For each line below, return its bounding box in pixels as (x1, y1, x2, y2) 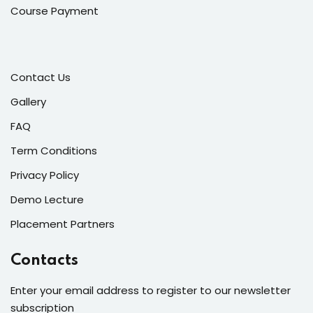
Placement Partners (10, 216, 115, 231)
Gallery (10, 94, 46, 109)
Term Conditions (10, 143, 97, 158)
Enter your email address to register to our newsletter (10, 282, 291, 298)
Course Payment (10, 3, 99, 18)
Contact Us (10, 69, 71, 85)
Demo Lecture (10, 191, 84, 207)
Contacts (10, 252, 78, 268)
